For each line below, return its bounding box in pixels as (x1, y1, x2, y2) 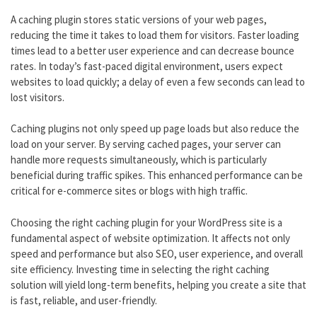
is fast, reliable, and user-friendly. (11, 293, 157, 307)
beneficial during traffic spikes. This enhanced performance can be (11, 168, 303, 183)
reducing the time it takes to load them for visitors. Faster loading (11, 28, 299, 42)
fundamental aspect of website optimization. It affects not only (11, 231, 290, 245)
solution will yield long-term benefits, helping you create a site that (11, 277, 306, 292)
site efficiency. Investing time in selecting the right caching (11, 262, 270, 276)
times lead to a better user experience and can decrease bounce (11, 43, 294, 57)
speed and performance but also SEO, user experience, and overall (11, 246, 303, 260)
